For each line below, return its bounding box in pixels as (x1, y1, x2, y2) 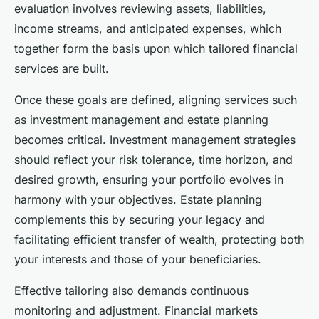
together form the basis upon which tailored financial (14, 41, 298, 56)
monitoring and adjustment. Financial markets (14, 303, 258, 318)
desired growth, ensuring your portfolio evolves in (14, 172, 283, 187)
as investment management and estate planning (14, 112, 268, 127)
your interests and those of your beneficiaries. (14, 251, 261, 266)
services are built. (14, 61, 109, 75)
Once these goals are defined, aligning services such (14, 92, 297, 107)
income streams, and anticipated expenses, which (14, 21, 281, 36)
